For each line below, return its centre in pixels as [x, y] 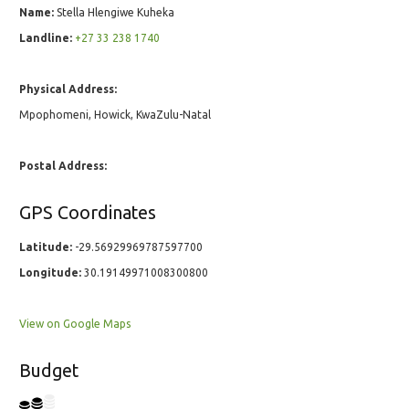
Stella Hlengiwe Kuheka [114, 13]
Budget [49, 371]
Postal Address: [63, 166]
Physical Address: [68, 89]
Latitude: [46, 247]
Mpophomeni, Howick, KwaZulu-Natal [115, 115]
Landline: [46, 38]
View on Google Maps [75, 324]
